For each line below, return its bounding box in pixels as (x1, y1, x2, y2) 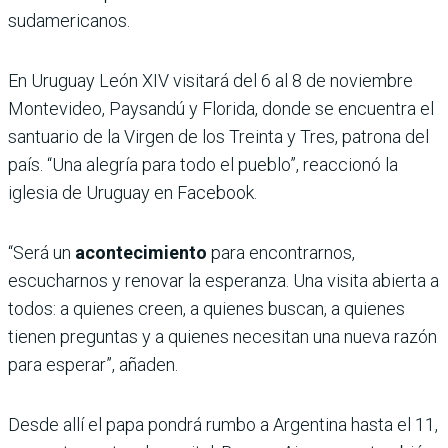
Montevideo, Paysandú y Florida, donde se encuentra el (8, 97, 434, 119)
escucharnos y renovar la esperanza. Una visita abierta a (8, 269, 439, 291)
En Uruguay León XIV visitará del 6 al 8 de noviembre (8, 69, 413, 91)
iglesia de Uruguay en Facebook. (8, 181, 257, 203)
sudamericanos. (8, 9, 130, 31)
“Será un (8, 241, 75, 263)
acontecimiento (75, 241, 211, 263)
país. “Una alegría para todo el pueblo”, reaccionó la (8, 153, 398, 175)
